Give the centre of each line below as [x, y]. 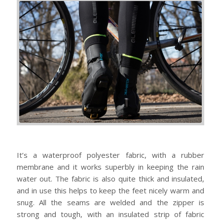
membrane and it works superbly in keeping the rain [110, 166]
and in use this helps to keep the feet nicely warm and [110, 190]
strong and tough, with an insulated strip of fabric [110, 214]
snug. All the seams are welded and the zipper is [110, 202]
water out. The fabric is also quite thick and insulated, [110, 178]
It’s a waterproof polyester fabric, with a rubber [110, 155]
